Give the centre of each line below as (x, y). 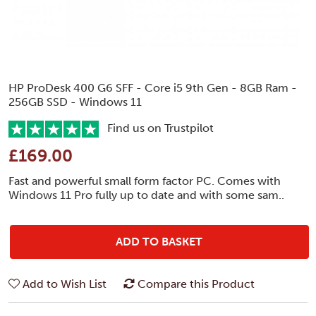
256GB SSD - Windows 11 (75, 102)
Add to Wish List (65, 284)
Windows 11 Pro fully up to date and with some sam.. (146, 195)
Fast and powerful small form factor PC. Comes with (145, 181)
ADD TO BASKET (159, 241)
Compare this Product (196, 284)
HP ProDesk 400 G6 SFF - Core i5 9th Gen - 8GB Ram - (153, 87)
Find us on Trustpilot (156, 128)
